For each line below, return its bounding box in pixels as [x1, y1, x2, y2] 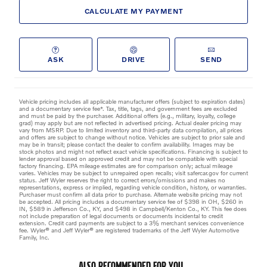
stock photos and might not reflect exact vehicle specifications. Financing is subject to [19, 148, 248, 156]
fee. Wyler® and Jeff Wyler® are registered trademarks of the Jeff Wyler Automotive [19, 226, 239, 234]
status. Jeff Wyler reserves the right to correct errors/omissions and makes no [19, 176, 225, 184]
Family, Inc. [19, 234, 49, 241]
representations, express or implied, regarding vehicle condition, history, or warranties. [19, 184, 247, 191]
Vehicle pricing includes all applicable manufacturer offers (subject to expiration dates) [19, 98, 245, 105]
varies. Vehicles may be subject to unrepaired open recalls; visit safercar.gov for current [19, 169, 248, 177]
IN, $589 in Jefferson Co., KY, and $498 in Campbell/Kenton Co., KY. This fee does [19, 205, 247, 213]
